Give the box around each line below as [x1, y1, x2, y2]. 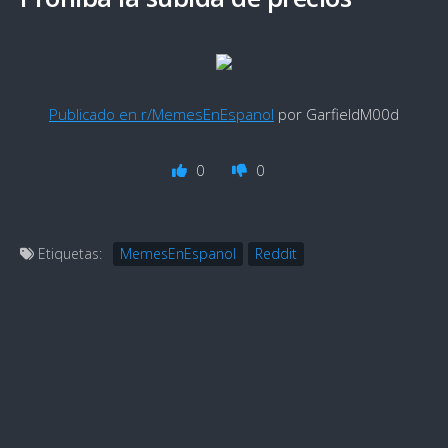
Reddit [255, 244, 297, 263]
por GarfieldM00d [273, 104, 399, 124]
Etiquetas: [34, 244, 102, 263]
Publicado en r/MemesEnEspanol [48, 104, 274, 124]
